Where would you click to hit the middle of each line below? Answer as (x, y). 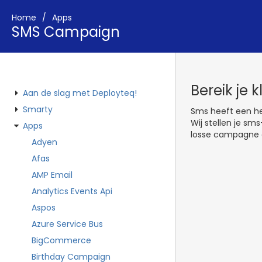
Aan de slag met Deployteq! (80, 93)
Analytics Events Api (72, 191)
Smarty (38, 109)
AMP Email (52, 175)
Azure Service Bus (67, 224)
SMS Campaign (66, 32)
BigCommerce (61, 240)
